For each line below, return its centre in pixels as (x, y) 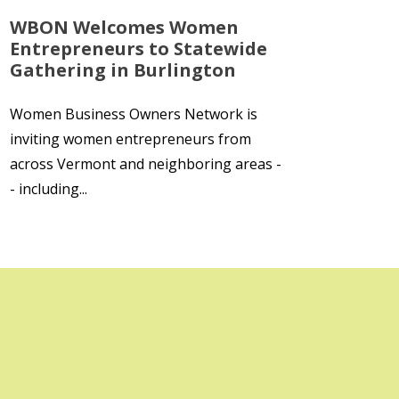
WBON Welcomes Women (124, 27)
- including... (49, 189)
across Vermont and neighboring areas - (146, 164)
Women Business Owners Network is (134, 114)
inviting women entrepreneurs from (130, 139)
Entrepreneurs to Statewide (138, 49)
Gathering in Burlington (123, 70)
